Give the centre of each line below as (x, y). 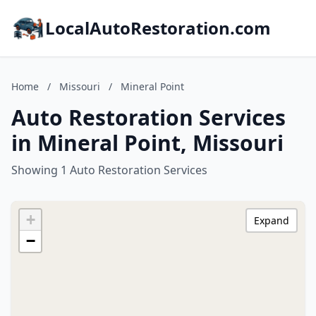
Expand (272, 220)
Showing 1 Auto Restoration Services (109, 170)
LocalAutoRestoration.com (158, 28)
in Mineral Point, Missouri (147, 143)
